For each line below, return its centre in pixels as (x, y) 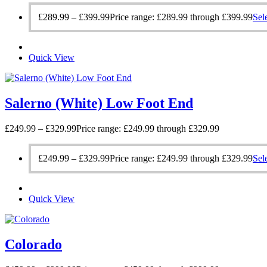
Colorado (33, 244)
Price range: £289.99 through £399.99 (181, 17)
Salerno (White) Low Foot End (99, 103)
